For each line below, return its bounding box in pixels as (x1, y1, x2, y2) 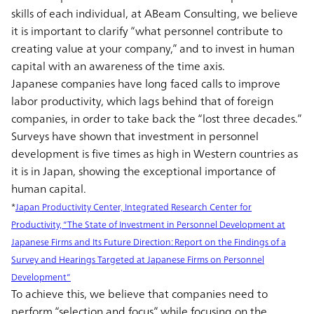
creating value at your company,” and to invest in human (11, 38, 294, 58)
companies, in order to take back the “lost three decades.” (11, 108, 301, 128)
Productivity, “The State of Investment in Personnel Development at (11, 216, 285, 233)
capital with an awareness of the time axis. (11, 55, 225, 76)
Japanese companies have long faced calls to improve (11, 73, 280, 93)
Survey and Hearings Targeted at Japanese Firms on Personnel (11, 251, 264, 268)
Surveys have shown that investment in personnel (11, 125, 259, 146)
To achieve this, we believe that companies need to (11, 283, 268, 303)
